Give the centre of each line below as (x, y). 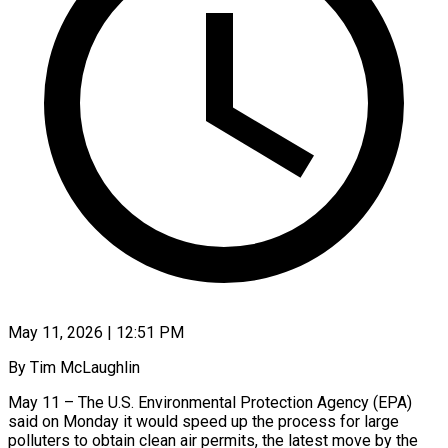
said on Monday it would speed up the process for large (203, 421)
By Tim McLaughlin (74, 367)
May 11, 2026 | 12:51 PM (96, 332)
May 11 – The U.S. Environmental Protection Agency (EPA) (210, 402)
